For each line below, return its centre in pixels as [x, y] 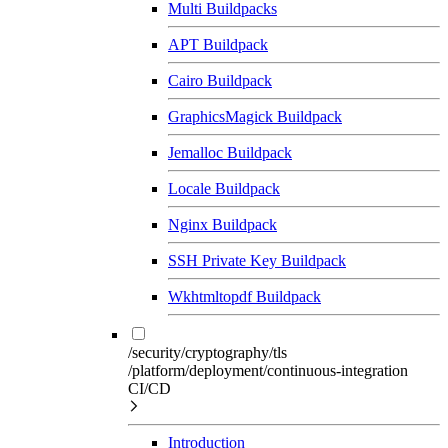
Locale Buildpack [224, 188]
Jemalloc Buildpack [230, 152]
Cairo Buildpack [220, 80]
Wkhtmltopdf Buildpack [244, 296]
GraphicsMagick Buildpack [255, 116]
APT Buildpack [218, 44]
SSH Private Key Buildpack [257, 260]
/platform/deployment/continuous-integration [268, 370]
